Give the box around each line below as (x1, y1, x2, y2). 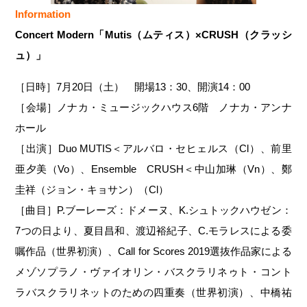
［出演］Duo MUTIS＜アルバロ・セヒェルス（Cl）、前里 (15, 142, 292, 154)
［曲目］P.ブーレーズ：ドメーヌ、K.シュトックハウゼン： (15, 204, 292, 216)
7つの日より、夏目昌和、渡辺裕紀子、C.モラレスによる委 (15, 224, 292, 236)
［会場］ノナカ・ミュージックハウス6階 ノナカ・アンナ (15, 101, 292, 113)
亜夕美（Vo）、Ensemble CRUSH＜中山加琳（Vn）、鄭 (15, 162, 292, 175)
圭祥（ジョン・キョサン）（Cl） (15, 183, 169, 195)
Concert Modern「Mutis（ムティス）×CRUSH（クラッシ (15, 28, 292, 40)
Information (15, 8, 71, 20)
